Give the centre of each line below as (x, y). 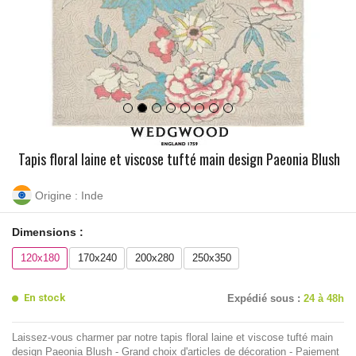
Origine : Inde (69, 195)
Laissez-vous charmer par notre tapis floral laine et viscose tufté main (172, 337)
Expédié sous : (265, 298)
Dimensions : (48, 232)
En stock (44, 297)
